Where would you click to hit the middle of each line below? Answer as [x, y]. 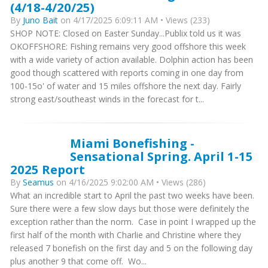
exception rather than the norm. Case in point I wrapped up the [133, 222]
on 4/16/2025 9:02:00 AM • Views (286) [130, 182]
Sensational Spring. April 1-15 [162, 156]
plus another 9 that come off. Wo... [78, 261]
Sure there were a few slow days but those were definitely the [130, 208]
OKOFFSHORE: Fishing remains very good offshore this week [128, 46]
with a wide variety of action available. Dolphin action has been [132, 60]
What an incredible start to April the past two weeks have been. [132, 195]
